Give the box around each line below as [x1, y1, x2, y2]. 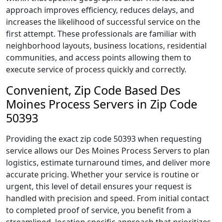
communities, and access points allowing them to [6, 52, 191, 63]
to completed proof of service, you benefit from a [6, 205, 191, 216]
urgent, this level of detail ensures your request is [6, 181, 192, 192]
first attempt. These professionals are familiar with [6, 28, 196, 39]
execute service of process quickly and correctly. [6, 64, 186, 75]
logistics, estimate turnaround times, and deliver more [6, 157, 210, 168]
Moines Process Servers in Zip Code [6, 96, 197, 112]
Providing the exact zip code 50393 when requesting [6, 133, 202, 144]
